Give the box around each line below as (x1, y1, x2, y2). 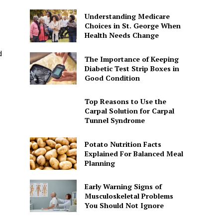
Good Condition (84, 73, 140, 83)
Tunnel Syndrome (84, 115, 145, 125)
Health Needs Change (84, 30, 159, 40)
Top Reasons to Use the (84, 97, 166, 107)
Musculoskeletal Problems (84, 191, 173, 201)
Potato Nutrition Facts (84, 139, 161, 149)
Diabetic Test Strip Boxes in (84, 63, 179, 73)
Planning (84, 158, 115, 168)
